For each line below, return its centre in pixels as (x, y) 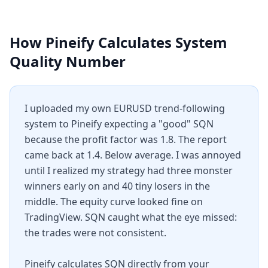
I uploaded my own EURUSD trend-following (125, 108)
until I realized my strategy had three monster (129, 170)
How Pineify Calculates (92, 42)
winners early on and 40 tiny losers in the (117, 186)
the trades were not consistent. (95, 233)
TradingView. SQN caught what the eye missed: (131, 217)
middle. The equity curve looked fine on (114, 202)
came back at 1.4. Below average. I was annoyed (133, 155)
